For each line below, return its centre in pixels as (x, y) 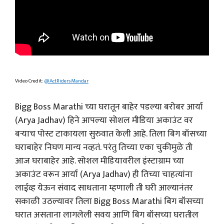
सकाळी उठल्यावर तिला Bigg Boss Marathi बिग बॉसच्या (109, 201)
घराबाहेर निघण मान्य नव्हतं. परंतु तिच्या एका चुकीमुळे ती (104, 147)
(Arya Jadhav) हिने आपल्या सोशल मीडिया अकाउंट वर (104, 120)
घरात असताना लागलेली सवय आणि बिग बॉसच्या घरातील (107, 215)
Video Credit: (29, 81)
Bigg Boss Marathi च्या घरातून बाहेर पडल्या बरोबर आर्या (109, 107)
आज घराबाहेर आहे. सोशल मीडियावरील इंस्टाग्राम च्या (99, 161)
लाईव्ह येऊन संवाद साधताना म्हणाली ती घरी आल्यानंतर (104, 188)
